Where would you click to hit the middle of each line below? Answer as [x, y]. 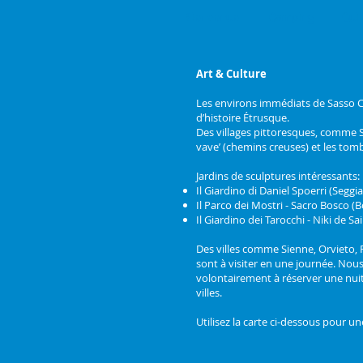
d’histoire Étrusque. [243, 117]
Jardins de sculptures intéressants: [278, 176]
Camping [292, 17]
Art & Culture [231, 74]
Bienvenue [211, 17]
